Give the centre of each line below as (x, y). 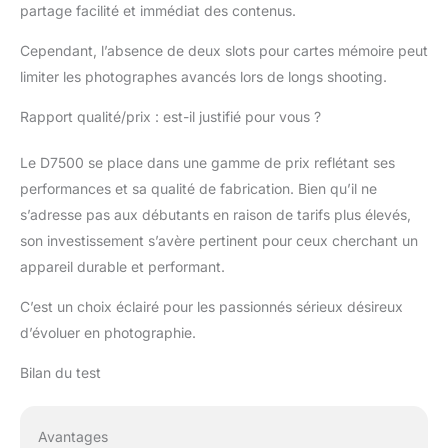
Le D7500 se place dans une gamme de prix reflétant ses (207, 163)
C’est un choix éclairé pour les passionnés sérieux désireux (211, 307)
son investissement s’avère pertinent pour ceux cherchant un (219, 241)
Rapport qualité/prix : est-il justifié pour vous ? (170, 117)
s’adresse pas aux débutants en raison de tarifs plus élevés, (215, 215)
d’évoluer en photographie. (108, 333)
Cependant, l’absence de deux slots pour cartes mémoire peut (224, 51)
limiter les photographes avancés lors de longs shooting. (203, 77)
